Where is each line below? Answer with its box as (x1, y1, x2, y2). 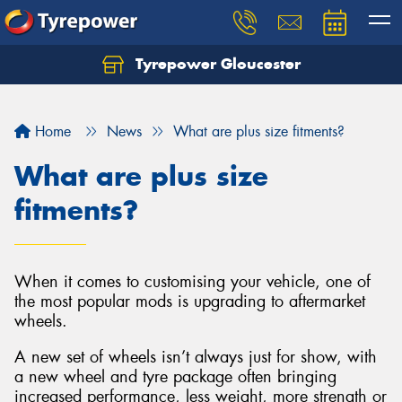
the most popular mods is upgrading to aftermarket (14, 291, 365, 312)
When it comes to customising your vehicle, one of (14, 271, 371, 293)
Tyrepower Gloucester (130, 54, 301, 74)
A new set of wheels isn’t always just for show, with (14, 345, 377, 368)
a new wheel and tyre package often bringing (14, 365, 336, 388)
